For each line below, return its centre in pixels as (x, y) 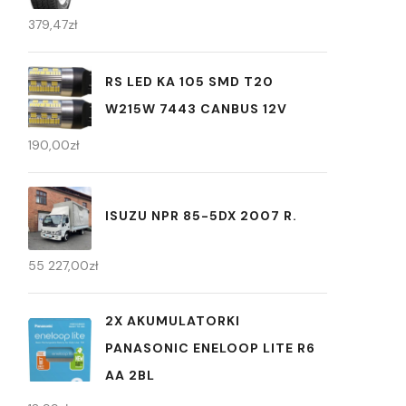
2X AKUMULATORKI (173, 320)
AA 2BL (130, 375)
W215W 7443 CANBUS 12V (196, 109)
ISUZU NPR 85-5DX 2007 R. (201, 216)
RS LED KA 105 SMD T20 (189, 82)
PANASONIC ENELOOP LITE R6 (210, 348)
